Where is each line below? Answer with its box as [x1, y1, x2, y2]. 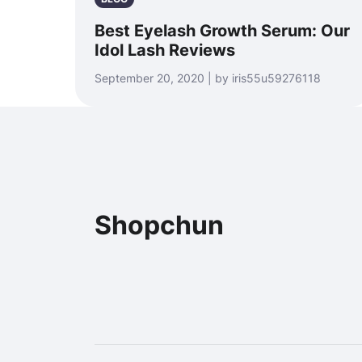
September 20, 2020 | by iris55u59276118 [95, 71, 321, 85]
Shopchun [95, 209, 224, 241]
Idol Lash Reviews [95, 40, 235, 60]
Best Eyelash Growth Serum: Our [95, 21, 350, 40]
